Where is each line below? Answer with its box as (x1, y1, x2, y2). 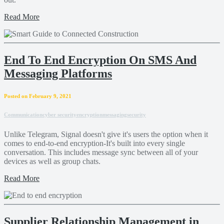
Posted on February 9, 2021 (4, 92, 71, 99)
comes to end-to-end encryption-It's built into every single (4, 138, 185, 147)
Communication (4, 111, 42, 117)
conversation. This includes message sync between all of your (4, 147, 198, 156)
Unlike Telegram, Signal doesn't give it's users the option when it (4, 129, 208, 138)
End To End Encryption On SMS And (4, 53, 196, 66)
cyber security (42, 111, 76, 117)
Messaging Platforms (4, 66, 112, 80)
